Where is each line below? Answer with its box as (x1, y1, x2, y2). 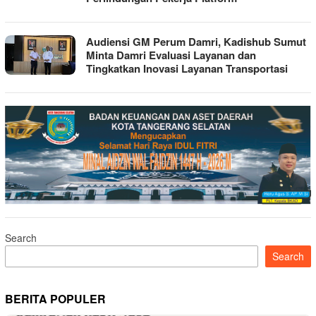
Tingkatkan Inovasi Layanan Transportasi (86, 60, 288, 76)
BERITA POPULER (5, 290, 106, 307)
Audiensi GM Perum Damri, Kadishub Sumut (86, 33, 306, 49)
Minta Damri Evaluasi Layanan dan (86, 47, 256, 63)
